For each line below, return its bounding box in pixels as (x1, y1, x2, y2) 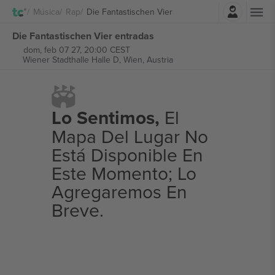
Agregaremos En (51, 179, 187, 204)
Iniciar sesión (145, 2, 198, 15)
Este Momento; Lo (51, 160, 196, 186)
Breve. (51, 197, 104, 223)
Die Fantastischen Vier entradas (12, 28, 154, 43)
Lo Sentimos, (51, 104, 160, 131)
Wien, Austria (123, 53, 173, 66)
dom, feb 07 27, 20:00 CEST (23, 44, 130, 56)
